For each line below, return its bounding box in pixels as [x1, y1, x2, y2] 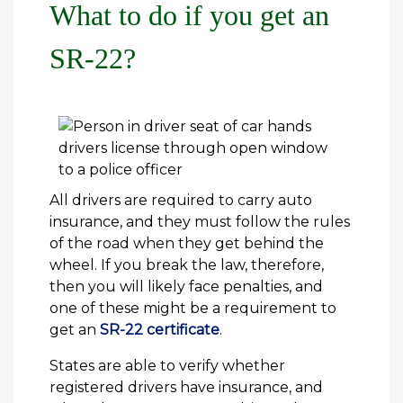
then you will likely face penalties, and [49, 278, 323, 296]
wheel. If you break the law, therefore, [49, 256, 324, 274]
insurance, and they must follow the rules [49, 213, 350, 231]
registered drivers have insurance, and [49, 379, 323, 397]
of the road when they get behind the [49, 235, 324, 253]
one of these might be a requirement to [49, 300, 336, 318]
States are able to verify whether [49, 357, 285, 375]
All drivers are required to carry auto [49, 192, 312, 210]
